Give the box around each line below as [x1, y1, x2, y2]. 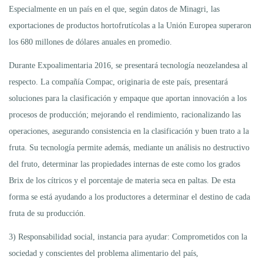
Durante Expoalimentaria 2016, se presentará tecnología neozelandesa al [9, 60, 248, 70]
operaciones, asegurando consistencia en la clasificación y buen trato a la [9, 126, 249, 136]
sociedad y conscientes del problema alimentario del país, [9, 248, 198, 258]
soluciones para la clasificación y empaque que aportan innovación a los [9, 93, 247, 103]
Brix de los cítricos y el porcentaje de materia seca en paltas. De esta [9, 176, 235, 185]
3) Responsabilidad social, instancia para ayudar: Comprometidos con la [9, 232, 247, 241]
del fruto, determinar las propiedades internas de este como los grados [9, 159, 240, 168]
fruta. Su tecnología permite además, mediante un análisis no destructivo [9, 143, 249, 152]
